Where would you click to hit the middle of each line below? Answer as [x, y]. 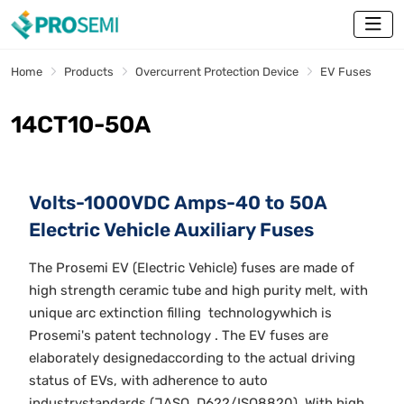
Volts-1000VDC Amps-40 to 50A [178, 203]
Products [89, 72]
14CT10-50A [81, 125]
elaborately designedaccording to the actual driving [192, 358]
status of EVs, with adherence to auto [148, 381]
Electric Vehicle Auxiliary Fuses [171, 230]
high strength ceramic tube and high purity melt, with [198, 291]
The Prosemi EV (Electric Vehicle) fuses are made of [192, 268]
